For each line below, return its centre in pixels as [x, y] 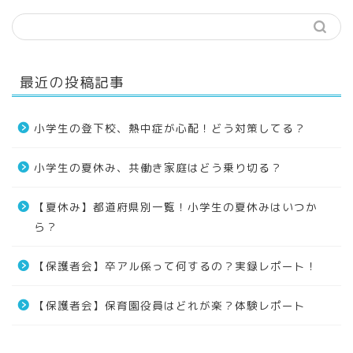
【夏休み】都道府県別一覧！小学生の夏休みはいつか [176, 206]
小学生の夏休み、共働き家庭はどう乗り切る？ [158, 167]
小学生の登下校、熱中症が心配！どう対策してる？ [170, 128]
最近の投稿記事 [72, 82]
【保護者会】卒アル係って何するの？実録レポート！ [176, 266]
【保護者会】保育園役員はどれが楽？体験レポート [170, 305]
